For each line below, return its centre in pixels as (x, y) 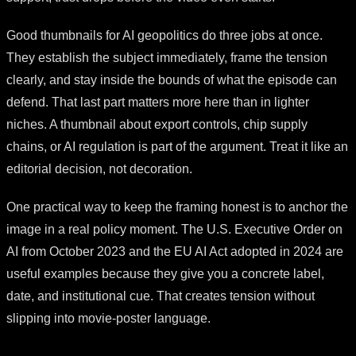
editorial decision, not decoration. (99, 168)
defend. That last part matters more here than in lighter (158, 102)
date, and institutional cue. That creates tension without (161, 296)
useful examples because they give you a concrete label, (165, 273)
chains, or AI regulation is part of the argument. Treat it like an (177, 146)
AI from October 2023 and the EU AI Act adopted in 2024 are (175, 251)
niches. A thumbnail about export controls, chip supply (157, 124)
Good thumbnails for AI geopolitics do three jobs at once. (164, 35)
